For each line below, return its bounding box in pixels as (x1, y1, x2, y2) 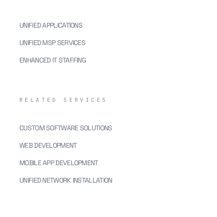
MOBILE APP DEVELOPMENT (19, 158, 98, 167)
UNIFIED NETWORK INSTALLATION (19, 176, 112, 185)
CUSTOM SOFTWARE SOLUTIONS (19, 124, 112, 132)
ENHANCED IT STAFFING (19, 56, 86, 64)
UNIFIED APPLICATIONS (19, 21, 82, 30)
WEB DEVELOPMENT (19, 141, 77, 150)
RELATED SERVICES (19, 96, 108, 103)
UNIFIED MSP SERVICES (19, 38, 85, 47)
